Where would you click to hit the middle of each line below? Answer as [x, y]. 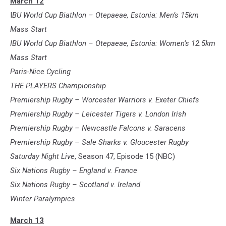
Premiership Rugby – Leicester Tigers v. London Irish [98, 114]
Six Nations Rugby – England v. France [74, 171]
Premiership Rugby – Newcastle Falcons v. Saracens [98, 128]
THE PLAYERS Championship [58, 86]
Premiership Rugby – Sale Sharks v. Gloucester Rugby [99, 143]
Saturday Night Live [42, 157]
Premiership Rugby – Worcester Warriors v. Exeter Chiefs [105, 100]
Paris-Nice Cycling [40, 72]
